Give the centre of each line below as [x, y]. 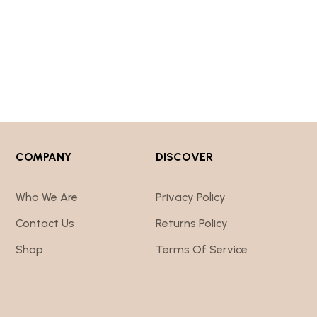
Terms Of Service [202, 249]
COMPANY [44, 156]
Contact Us [45, 223]
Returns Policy [192, 223]
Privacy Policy [191, 197]
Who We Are [47, 197]
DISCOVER [184, 156]
